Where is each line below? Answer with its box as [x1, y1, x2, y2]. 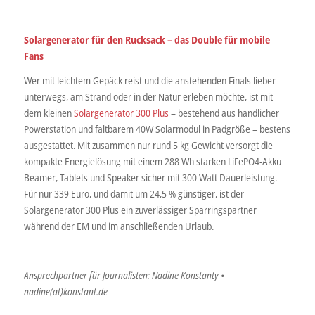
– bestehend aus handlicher [168, 106, 279, 120]
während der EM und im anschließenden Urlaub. [23, 219, 214, 233]
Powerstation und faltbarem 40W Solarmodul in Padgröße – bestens [23, 122, 290, 136]
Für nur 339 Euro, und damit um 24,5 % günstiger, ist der [23, 187, 244, 201]
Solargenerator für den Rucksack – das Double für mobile [23, 33, 270, 47]
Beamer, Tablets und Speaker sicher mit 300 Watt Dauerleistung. [23, 171, 277, 185]
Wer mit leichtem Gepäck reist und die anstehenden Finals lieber [23, 74, 276, 88]
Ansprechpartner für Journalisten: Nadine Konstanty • [23, 268, 224, 282]
